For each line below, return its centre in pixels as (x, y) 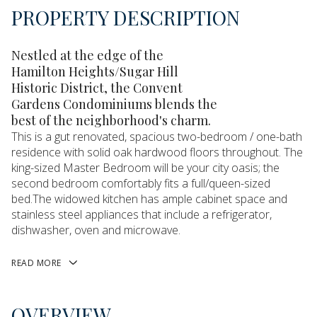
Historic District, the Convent (97, 88)
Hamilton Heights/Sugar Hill (95, 71)
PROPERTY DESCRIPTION (126, 17)
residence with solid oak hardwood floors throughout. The (157, 152)
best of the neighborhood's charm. (111, 120)
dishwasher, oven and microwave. (96, 230)
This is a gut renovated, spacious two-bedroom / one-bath (157, 137)
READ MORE (36, 263)
